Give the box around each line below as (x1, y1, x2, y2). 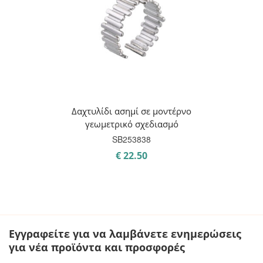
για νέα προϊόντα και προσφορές (9, 240, 185, 254)
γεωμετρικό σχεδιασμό (85, 118, 178, 130)
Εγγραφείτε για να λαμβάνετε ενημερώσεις (9, 227, 241, 241)
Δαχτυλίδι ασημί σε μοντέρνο (72, 105, 191, 117)
